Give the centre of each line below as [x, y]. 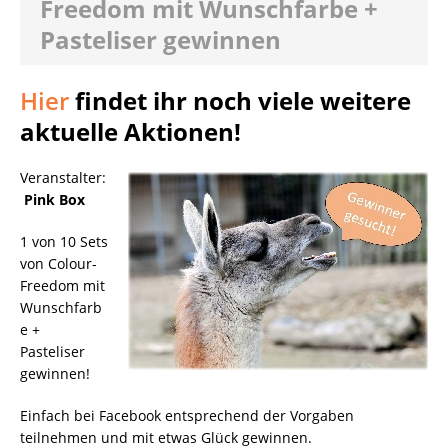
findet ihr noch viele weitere [240, 100]
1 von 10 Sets [64, 241]
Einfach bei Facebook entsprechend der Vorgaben [187, 415]
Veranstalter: [63, 177]
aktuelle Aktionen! [130, 131]
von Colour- [58, 263]
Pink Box [54, 199]
